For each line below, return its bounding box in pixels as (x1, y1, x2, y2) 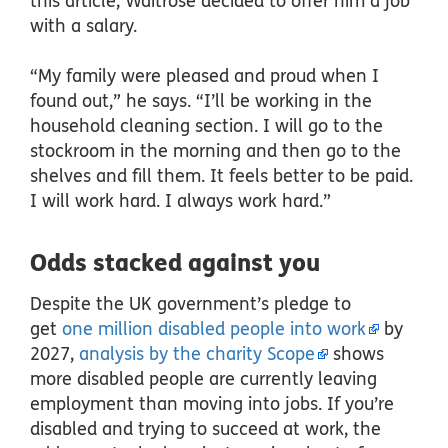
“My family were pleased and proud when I (30, 65, 379, 87)
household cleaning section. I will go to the (30, 115, 383, 137)
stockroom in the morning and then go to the (30, 140, 401, 162)
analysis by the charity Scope (79, 343, 315, 365)
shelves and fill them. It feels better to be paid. (30, 165, 413, 187)
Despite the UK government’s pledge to (30, 293, 351, 315)
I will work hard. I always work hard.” (30, 190, 331, 212)
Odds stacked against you (30, 247, 320, 278)
